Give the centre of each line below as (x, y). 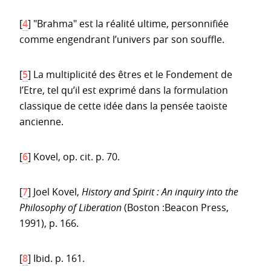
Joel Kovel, (57, 191)
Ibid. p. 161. (59, 258)
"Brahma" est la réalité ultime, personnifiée (131, 23)
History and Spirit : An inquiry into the (160, 191)
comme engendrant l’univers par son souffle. (122, 39)
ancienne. (41, 121)
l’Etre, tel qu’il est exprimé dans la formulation (124, 90)
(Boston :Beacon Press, (175, 207)
